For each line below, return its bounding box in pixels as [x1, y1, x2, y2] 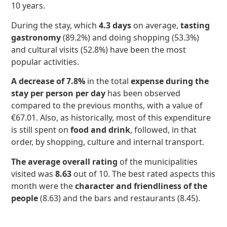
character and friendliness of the [75, 180, 208, 192]
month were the [11, 180, 75, 192]
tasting [180, 19, 210, 31]
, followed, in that [130, 124, 197, 136]
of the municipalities [118, 156, 198, 167]
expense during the [131, 75, 209, 87]
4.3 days [99, 19, 132, 31]
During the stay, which [11, 19, 99, 31]
